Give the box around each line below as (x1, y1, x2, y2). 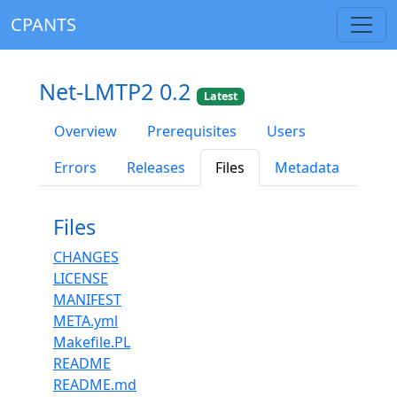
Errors (54, 158, 97, 178)
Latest (204, 89, 238, 104)
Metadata (275, 158, 339, 178)
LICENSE (53, 269, 108, 289)
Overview (54, 121, 117, 142)
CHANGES (53, 247, 119, 268)
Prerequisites (147, 121, 237, 142)
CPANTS (11, 12, 76, 36)
